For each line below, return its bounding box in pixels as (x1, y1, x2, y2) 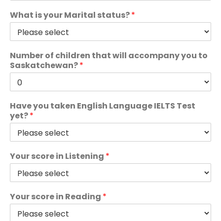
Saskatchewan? (10, 60, 79, 71)
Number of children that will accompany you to (10, 50, 208, 61)
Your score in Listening (10, 150, 106, 162)
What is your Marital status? (10, 9, 131, 21)
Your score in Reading (10, 191, 103, 202)
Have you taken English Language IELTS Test (10, 100, 195, 111)
